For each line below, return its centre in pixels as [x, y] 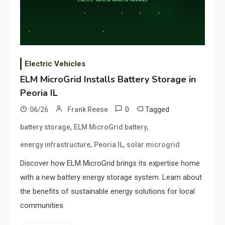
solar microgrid [153, 145]
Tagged [157, 110]
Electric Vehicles [55, 64]
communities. [42, 206]
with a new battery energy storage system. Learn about [111, 178]
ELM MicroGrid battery [110, 127]
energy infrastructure [55, 145]
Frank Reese [88, 110]
